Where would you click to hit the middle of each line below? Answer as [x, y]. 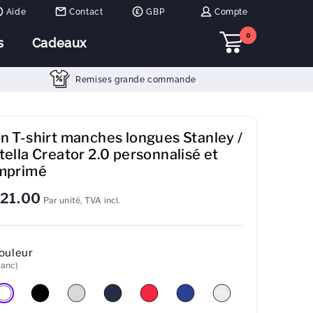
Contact [86, 12]
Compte [231, 12]
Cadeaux [59, 43]
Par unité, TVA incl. [82, 201]
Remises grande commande [136, 80]
